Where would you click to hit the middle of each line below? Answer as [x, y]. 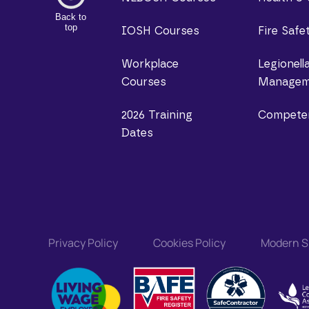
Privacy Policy [83, 243]
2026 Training [157, 115]
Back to [71, 17]
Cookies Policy [189, 243]
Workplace [150, 64]
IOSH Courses [160, 31]
